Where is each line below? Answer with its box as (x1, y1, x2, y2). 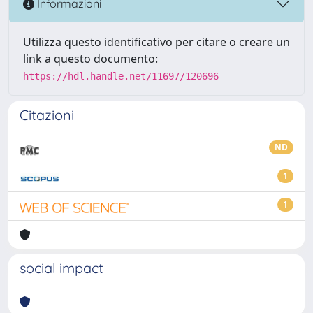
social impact (20, 259, 103, 277)
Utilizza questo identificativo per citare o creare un (23, 34, 290, 50)
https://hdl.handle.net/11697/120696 (23, 70, 219, 82)
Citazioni (20, 105, 74, 124)
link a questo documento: (23, 50, 158, 66)
